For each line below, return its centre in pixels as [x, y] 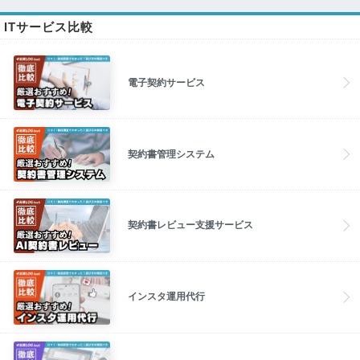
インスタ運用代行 [167, 297]
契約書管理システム [172, 154]
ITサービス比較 [49, 27]
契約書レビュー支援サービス [191, 225]
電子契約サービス [167, 82]
